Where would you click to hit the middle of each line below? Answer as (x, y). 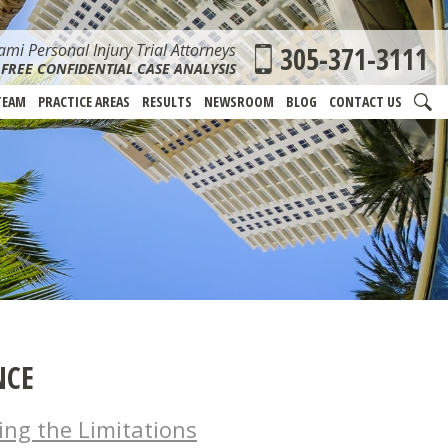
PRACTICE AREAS (84, 101)
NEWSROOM (239, 101)
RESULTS (167, 101)
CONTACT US (365, 101)
